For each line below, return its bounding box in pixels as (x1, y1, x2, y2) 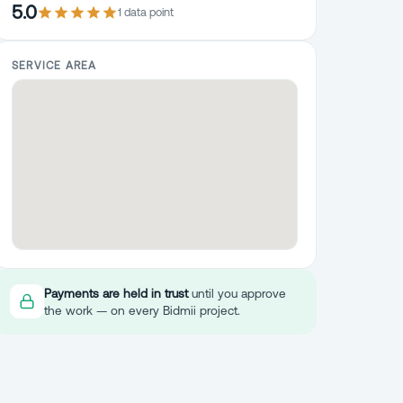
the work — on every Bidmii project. (44, 303, 240, 318)
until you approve (188, 286, 286, 300)
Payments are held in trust (44, 286, 188, 300)
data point (121, 4, 174, 19)
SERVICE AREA (12, 59, 97, 72)
